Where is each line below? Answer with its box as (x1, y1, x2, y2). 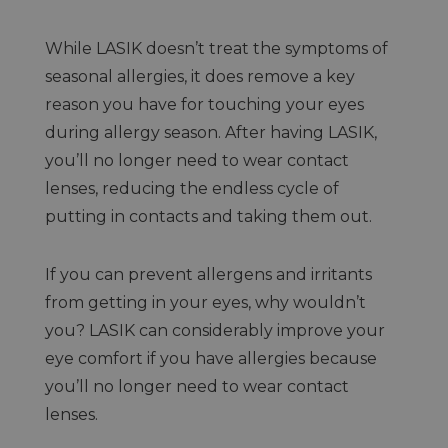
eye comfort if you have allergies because (44, 349, 377, 368)
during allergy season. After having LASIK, (44, 123, 377, 142)
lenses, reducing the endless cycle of (44, 179, 339, 198)
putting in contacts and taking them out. (44, 207, 376, 226)
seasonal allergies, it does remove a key (44, 67, 355, 86)
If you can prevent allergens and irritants (44, 265, 372, 284)
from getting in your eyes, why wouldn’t (44, 293, 366, 312)
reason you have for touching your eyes (44, 95, 364, 114)
